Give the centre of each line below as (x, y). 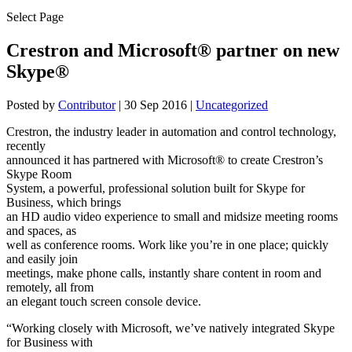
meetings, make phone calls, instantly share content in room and (164, 273)
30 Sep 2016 (156, 104)
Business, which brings (64, 202)
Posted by (32, 104)
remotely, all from (50, 287)
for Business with (49, 342)
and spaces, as (41, 230)
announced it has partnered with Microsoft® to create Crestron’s (165, 159)
